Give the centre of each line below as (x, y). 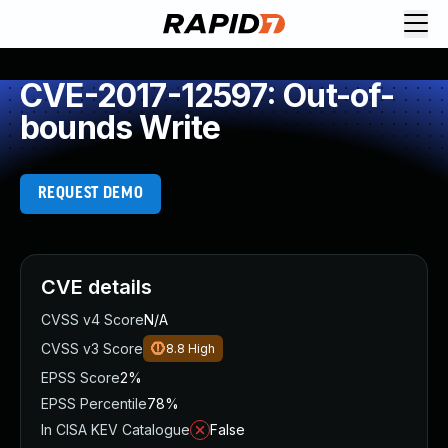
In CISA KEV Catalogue (115, 429)
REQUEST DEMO (90, 193)
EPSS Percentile (94, 403)
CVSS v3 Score (92, 348)
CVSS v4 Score (92, 319)
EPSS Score (80, 377)
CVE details (96, 287)
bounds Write (120, 127)
